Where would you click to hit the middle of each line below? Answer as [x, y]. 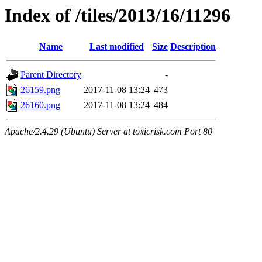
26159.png [40, 90]
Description [193, 47]
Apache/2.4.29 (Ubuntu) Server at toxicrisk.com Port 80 [108, 132]
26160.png [40, 105]
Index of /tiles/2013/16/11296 [118, 15]
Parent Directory [51, 75]
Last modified [117, 47]
